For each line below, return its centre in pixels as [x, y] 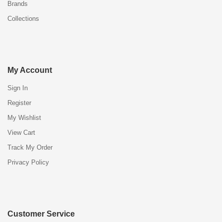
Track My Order [30, 147]
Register [19, 103]
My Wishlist [24, 117]
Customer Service [41, 214]
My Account [30, 70]
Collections [23, 18]
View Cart [21, 132]
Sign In [18, 88]
